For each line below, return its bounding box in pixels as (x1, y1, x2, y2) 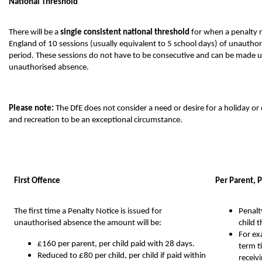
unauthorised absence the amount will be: (14, 218, 161, 227)
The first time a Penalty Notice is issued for (14, 206, 162, 216)
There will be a (9, 27, 60, 37)
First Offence (14, 176, 60, 185)
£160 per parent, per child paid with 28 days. (37, 239, 195, 249)
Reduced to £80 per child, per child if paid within (37, 251, 206, 260)
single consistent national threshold (60, 27, 191, 37)
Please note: (9, 104, 56, 113)
